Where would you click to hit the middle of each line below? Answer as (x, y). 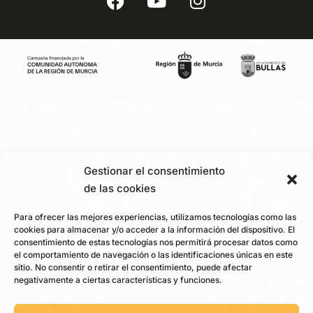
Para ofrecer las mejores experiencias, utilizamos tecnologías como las (155, 217)
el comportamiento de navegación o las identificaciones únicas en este (153, 255)
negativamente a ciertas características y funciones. (118, 280)
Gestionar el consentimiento (154, 171)
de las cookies (120, 188)
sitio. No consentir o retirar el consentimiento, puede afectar (133, 267)
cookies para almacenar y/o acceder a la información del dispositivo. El (154, 230)
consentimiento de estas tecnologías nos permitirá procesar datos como (156, 242)
